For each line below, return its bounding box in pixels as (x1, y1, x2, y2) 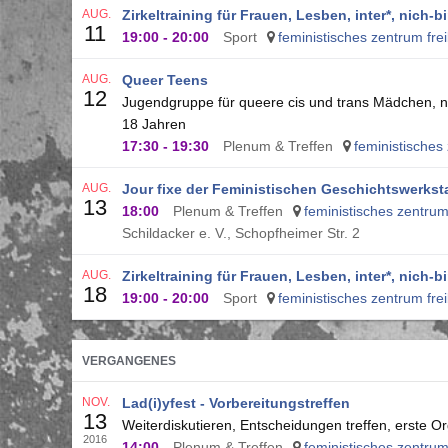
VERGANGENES (82, 354, 176, 368)
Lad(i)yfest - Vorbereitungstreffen (122, 395, 350, 411)
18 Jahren (122, 116, 186, 132)
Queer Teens (122, 72, 208, 88)
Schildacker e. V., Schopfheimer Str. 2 (122, 225, 360, 241)
